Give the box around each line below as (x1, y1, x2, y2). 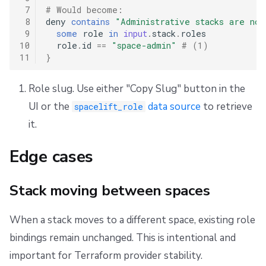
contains (71, 16, 110, 28)
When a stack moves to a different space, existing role (9, 213, 255, 227)
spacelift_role (74, 101, 144, 113)
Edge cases (9, 145, 94, 169)
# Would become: (45, 4, 123, 16)
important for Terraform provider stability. (9, 249, 202, 263)
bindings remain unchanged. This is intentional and (9, 231, 236, 245)
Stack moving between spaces (9, 181, 210, 201)
